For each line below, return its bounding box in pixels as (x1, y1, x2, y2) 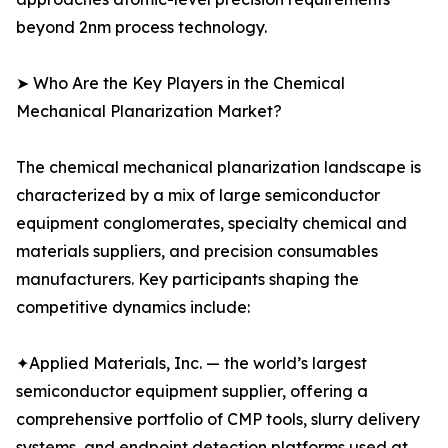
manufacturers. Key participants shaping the (16, 269, 359, 290)
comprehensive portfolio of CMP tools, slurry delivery (16, 409, 420, 430)
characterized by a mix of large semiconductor (16, 185, 380, 206)
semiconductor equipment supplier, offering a (16, 381, 368, 402)
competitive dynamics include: (16, 297, 250, 318)
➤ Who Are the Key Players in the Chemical (16, 73, 345, 94)
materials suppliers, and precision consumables (16, 241, 378, 262)
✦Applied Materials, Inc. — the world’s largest (16, 353, 367, 374)
